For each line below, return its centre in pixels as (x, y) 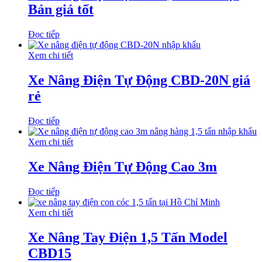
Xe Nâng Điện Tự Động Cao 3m (123, 167)
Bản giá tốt (61, 10)
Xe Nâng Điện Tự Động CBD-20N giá (139, 80)
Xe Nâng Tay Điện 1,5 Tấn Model (128, 237)
